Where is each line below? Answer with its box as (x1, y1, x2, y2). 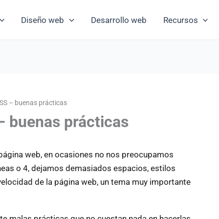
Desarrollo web (90, 15, 147, 25)
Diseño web (21, 15, 65, 25)
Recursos (163, 15, 198, 25)
